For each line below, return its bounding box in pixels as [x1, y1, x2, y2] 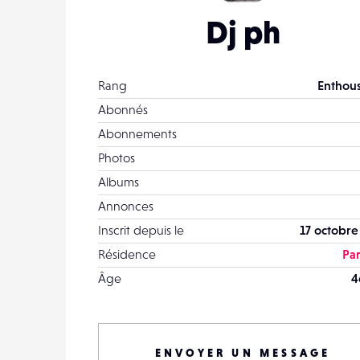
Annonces [98, 198, 153, 213]
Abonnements [98, 126, 177, 141]
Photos [98, 150, 135, 165]
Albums [98, 174, 139, 189]
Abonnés [98, 102, 148, 117]
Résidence [98, 247, 156, 261]
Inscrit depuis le [98, 223, 184, 237]
